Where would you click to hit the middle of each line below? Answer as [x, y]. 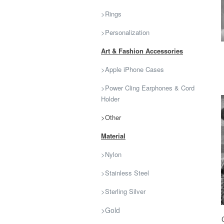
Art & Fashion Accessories [142, 51]
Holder [110, 99]
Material [113, 136]
